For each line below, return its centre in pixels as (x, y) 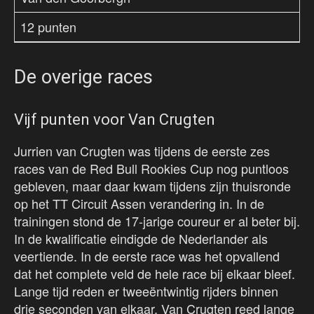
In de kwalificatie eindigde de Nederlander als (141, 239)
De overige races (83, 77)
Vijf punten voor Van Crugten (115, 120)
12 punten (48, 27)
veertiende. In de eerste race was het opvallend (147, 256)
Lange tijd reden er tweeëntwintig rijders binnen (146, 291)
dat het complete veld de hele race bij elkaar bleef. (155, 274)
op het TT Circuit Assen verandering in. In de (139, 204)
